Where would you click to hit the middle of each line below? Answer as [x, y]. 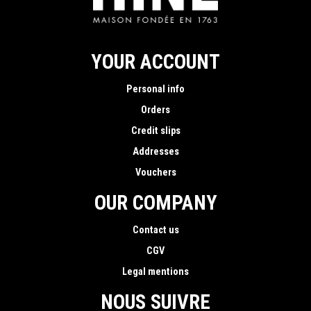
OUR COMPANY [155, 203]
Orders [155, 110]
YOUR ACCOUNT [155, 62]
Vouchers [155, 173]
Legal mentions [155, 272]
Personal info [155, 89]
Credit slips [155, 131]
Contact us [155, 230]
